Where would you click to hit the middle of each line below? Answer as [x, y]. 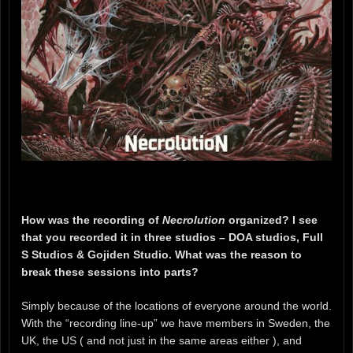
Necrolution [194, 220]
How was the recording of [92, 220]
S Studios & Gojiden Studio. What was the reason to [162, 255]
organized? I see [271, 220]
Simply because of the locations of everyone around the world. [176, 306]
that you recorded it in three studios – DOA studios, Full [172, 238]
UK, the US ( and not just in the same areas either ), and [162, 340]
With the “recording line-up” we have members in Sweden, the [176, 323]
